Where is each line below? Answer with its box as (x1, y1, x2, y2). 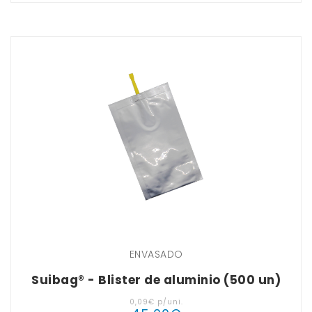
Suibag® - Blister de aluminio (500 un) (31, 272, 281, 289)
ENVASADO (129, 247, 183, 262)
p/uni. (154, 297, 183, 308)
